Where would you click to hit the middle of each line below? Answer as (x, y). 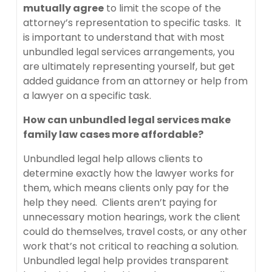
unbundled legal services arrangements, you (129, 52)
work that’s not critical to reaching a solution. (131, 246)
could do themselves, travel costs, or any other (135, 231)
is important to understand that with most (124, 37)
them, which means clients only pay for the (126, 188)
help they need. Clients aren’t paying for (120, 202)
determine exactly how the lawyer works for (129, 173)
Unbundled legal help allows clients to (113, 158)
